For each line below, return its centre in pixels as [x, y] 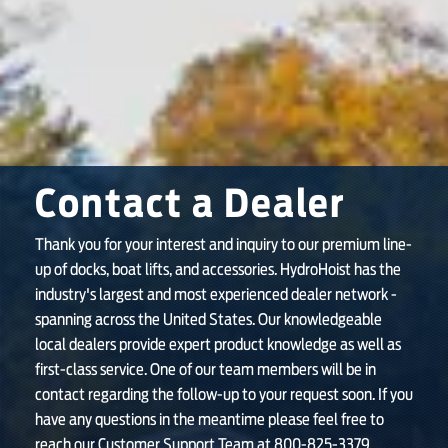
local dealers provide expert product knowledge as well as [218, 345]
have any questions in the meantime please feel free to [209, 420]
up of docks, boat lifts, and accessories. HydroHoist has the [218, 270]
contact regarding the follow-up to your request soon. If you [224, 395]
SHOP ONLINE [80, 51]
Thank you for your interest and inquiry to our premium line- [223, 245]
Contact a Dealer [190, 205]
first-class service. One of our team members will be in [205, 370]
